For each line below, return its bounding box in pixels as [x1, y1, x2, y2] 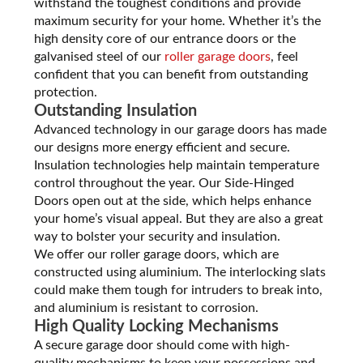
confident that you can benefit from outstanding [34, 67, 309, 81]
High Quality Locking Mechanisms [34, 318, 284, 335]
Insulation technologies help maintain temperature [34, 158, 320, 172]
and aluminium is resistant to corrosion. [34, 301, 263, 314]
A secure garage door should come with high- [34, 338, 291, 352]
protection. [34, 85, 101, 99]
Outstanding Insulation [34, 102, 202, 119]
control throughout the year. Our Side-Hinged [34, 176, 295, 190]
